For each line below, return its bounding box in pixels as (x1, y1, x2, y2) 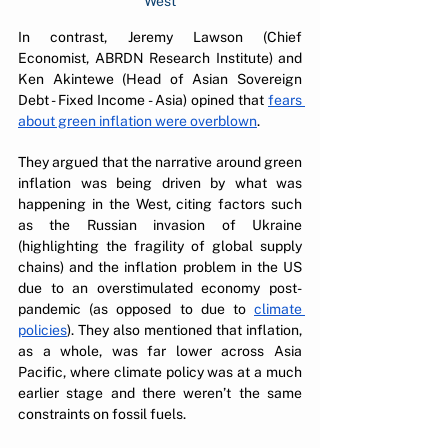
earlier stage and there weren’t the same (18, 385, 302, 402)
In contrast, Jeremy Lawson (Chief (18, 29, 302, 46)
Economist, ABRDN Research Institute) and (18, 50, 302, 67)
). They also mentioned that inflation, (67, 322, 302, 339)
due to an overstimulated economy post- (18, 280, 302, 297)
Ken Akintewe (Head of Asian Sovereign (18, 71, 302, 88)
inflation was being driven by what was (18, 175, 302, 192)
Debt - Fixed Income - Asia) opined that (18, 92, 268, 109)
